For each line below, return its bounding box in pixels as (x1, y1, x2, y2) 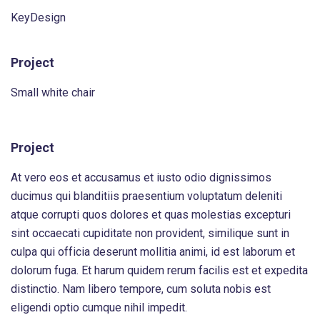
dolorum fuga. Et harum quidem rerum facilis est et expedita (11, 264, 308, 277)
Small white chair (11, 86, 95, 99)
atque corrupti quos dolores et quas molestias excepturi (11, 208, 291, 221)
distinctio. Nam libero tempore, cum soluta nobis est (11, 282, 271, 296)
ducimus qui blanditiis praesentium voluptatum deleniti (11, 189, 282, 203)
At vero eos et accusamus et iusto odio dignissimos (11, 171, 271, 184)
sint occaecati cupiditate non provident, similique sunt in (11, 226, 289, 240)
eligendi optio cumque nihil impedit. (11, 301, 187, 314)
